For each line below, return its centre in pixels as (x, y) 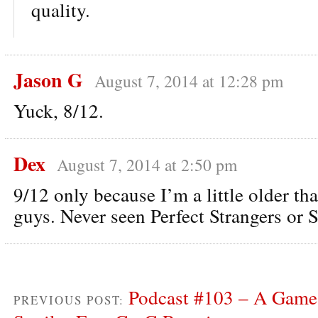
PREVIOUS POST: (71, 300)
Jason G (48, 79)
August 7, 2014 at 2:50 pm (147, 164)
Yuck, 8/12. (59, 110)
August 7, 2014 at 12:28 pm (189, 81)
